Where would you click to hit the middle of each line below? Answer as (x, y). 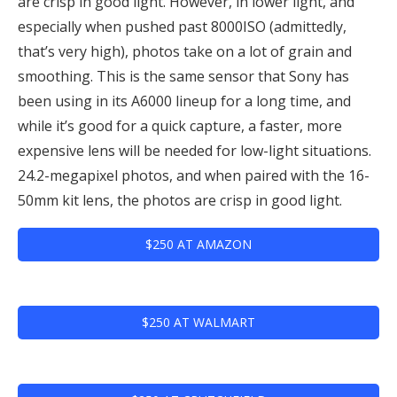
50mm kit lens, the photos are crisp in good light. (180, 200)
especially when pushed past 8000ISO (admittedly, (182, 26)
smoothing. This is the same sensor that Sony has (183, 76)
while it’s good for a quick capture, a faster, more (180, 125)
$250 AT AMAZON (198, 244)
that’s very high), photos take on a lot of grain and (185, 51)
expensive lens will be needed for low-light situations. (195, 150)
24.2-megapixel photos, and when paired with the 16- (194, 175)
